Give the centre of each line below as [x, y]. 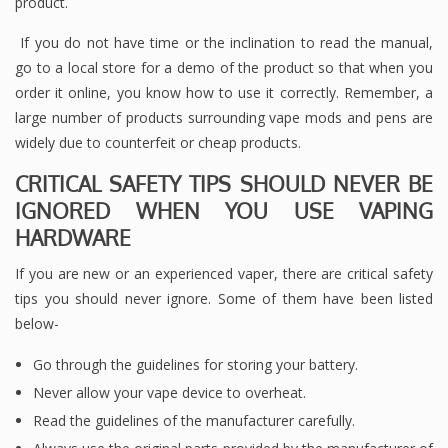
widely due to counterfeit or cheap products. [158, 143]
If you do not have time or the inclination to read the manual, [224, 43]
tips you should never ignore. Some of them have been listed [224, 299]
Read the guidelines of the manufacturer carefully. [194, 421]
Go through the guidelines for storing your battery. [195, 365]
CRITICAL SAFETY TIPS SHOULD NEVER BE [224, 184]
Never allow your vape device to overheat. [169, 393]
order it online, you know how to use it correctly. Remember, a [224, 93]
